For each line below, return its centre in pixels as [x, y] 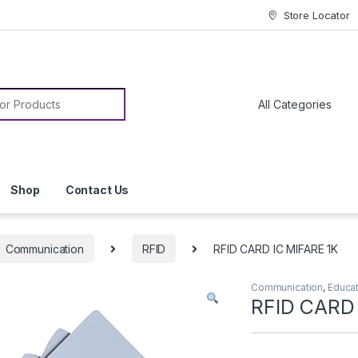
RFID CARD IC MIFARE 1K [276, 249]
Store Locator [316, 15]
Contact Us [97, 190]
